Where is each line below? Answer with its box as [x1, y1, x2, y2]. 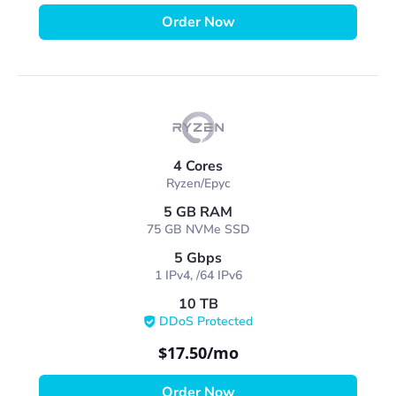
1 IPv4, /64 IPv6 [154, 267, 242, 284]
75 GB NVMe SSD [146, 221, 250, 238]
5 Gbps [174, 248, 222, 268]
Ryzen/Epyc [165, 175, 231, 192]
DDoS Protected [158, 313, 253, 330]
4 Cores [173, 156, 223, 176]
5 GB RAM [164, 202, 232, 222]
